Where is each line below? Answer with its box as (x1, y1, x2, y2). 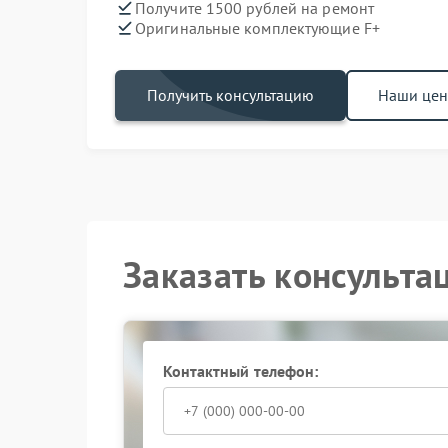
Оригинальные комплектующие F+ (135, 17, 380, 38)
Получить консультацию (147, 85, 314, 105)
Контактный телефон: (162, 361, 319, 381)
